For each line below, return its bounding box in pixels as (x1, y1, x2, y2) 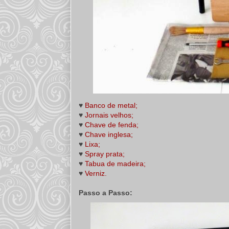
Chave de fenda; (85, 121, 139, 129)
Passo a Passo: (79, 189, 132, 197)
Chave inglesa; (85, 130, 133, 139)
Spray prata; (85, 150, 125, 158)
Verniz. (85, 169, 107, 177)
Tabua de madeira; (85, 159, 146, 168)
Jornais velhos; (85, 111, 133, 119)
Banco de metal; (85, 101, 138, 109)
